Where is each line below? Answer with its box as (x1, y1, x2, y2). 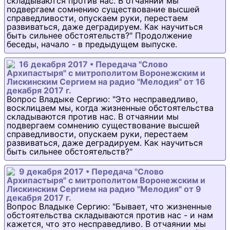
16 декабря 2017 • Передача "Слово (19, 59, 168, 70)
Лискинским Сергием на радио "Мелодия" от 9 (7, 184, 201, 195)
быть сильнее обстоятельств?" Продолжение (7, 30, 192, 41)
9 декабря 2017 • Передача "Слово (19, 166, 164, 177)
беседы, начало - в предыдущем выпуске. (7, 39, 177, 50)
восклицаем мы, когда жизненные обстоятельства (7, 103, 214, 113)
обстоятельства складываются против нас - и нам (7, 210, 213, 221)
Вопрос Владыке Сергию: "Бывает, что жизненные (7, 201, 212, 212)
